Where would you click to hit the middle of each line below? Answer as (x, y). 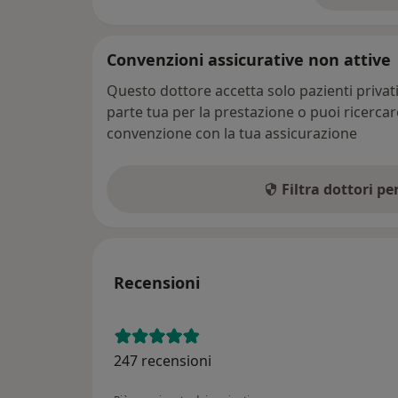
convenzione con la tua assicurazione (232, 133)
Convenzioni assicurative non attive (249, 59)
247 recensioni (163, 360)
